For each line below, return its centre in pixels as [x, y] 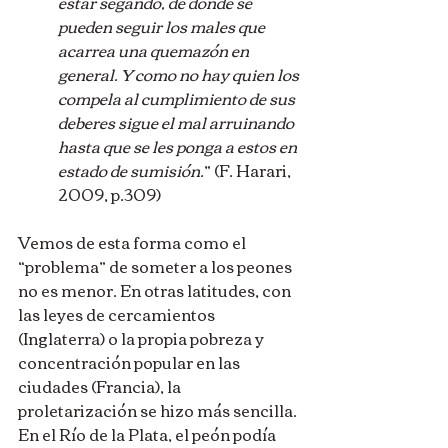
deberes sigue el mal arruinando [177, 122]
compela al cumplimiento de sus [178, 98]
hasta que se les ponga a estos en [179, 146]
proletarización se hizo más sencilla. [159, 410]
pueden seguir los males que [163, 26]
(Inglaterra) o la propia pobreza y [142, 338]
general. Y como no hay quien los [180, 74]
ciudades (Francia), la [101, 386]
